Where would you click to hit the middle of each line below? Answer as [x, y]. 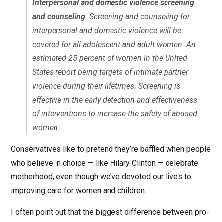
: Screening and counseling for [137, 16]
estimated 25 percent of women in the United [110, 58]
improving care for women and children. [78, 190]
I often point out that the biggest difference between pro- [110, 212]
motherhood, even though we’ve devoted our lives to [101, 176]
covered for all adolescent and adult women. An [114, 44]
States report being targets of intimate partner [110, 72]
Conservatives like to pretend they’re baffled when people [111, 149]
